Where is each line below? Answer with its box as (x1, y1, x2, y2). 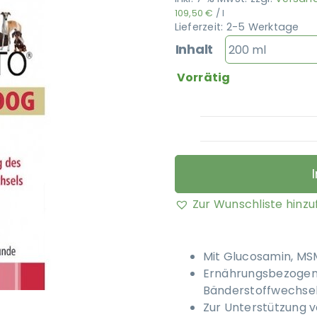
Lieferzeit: (174, 20, 226, 34)
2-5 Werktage (226, 20, 299, 34)
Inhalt (175, 40, 214, 58)
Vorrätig (176, 69, 231, 86)
